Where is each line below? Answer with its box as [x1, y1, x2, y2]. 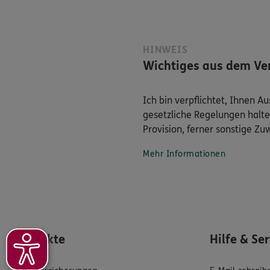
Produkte [14, 233, 65, 247]
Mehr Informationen [143, 149, 225, 160]
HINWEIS [143, 44, 188, 56]
